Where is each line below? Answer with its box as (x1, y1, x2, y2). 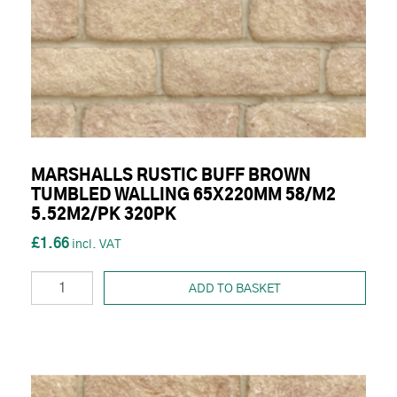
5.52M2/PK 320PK (31, 207, 176, 224)
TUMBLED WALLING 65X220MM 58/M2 (31, 188, 336, 205)
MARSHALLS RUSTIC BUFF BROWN (31, 168, 311, 185)
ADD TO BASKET (189, 283, 281, 296)
